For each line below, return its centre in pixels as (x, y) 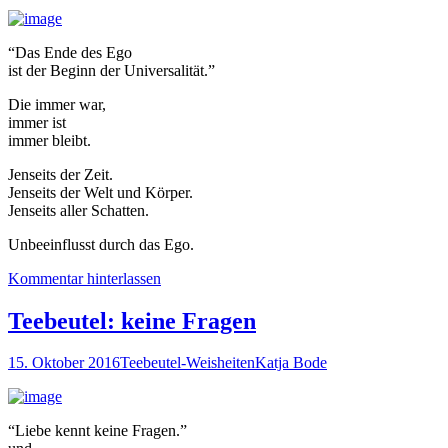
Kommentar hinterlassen (84, 278)
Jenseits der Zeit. (60, 174)
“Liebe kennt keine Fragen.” (97, 431)
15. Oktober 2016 (64, 363)
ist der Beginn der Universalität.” (111, 70)
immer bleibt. (49, 140)
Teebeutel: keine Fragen (132, 320)
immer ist (37, 122)
